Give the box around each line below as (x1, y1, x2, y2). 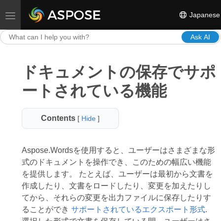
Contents (41, 114, 76, 122)
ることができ (21, 205, 71, 214)
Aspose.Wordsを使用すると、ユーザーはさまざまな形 (21, 146, 215, 154)
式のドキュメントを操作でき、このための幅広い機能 (21, 158, 211, 166)
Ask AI (190, 33, 210, 41)
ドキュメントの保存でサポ (21, 63, 216, 81)
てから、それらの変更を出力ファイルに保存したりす (21, 193, 211, 202)
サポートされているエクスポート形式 (71, 205, 205, 214)
